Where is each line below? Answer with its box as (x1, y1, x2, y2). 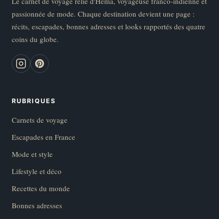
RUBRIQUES (12, 97, 56, 105)
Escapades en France (12, 131, 75, 142)
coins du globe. (12, 34, 59, 44)
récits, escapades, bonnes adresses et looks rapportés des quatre (12, 21, 205, 31)
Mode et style (12, 149, 53, 159)
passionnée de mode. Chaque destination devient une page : (12, 8, 195, 19)
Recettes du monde (12, 183, 70, 193)
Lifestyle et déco (12, 166, 62, 176)
